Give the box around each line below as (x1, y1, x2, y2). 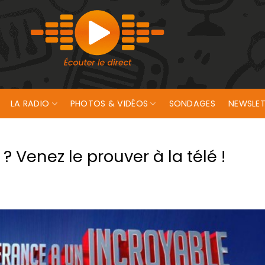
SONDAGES (169, 97, 215, 109)
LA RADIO (11, 97, 50, 109)
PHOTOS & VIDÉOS (70, 97, 148, 109)
